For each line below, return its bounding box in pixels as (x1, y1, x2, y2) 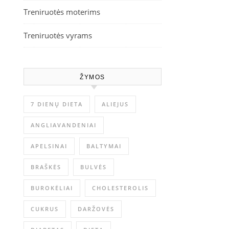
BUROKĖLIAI (31, 184, 73, 192)
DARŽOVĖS (78, 205, 114, 213)
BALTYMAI (86, 142, 122, 150)
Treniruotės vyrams (24, 30, 92, 40)
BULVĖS (80, 163, 107, 171)
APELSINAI (31, 142, 67, 150)
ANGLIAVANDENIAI (31, 121, 97, 129)
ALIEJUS (102, 100, 129, 108)
